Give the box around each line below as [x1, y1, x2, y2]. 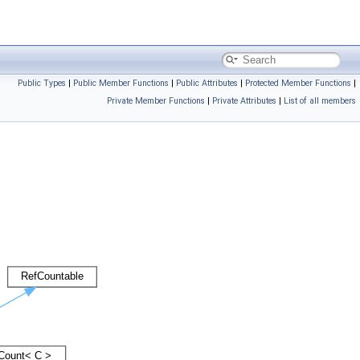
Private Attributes [212, 96, 276, 106]
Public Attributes [176, 78, 238, 88]
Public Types [18, 78, 66, 88]
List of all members [284, 96, 356, 106]
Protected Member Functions [245, 78, 351, 88]
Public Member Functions [73, 78, 169, 88]
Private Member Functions [107, 96, 205, 106]
